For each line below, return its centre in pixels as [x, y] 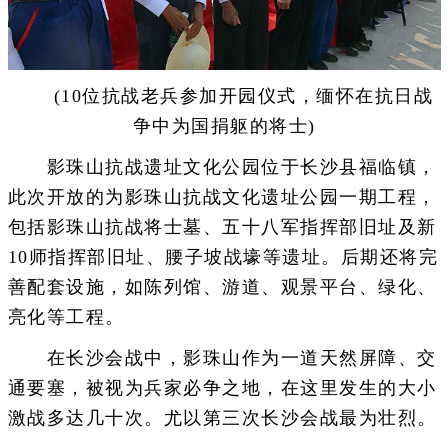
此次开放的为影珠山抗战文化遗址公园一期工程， [222, 197]
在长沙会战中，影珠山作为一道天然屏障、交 [222, 358]
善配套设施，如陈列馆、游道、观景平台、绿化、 [222, 287]
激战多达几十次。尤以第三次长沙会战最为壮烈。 [222, 418]
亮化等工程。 [66, 317]
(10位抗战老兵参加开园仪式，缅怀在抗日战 [224, 95]
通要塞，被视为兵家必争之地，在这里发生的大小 [222, 388]
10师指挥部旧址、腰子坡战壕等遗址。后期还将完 [222, 257]
